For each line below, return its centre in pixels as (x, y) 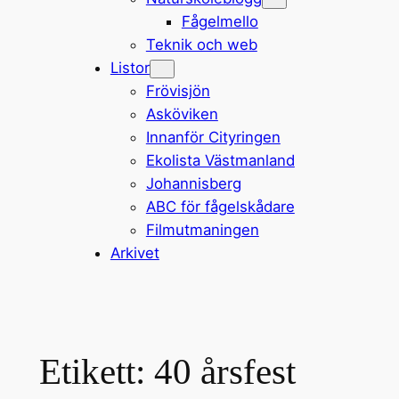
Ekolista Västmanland (220, 160)
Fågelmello (220, 21)
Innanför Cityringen (213, 137)
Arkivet (134, 252)
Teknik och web (201, 44)
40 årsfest (224, 372)
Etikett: (96, 372)
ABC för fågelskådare (220, 206)
